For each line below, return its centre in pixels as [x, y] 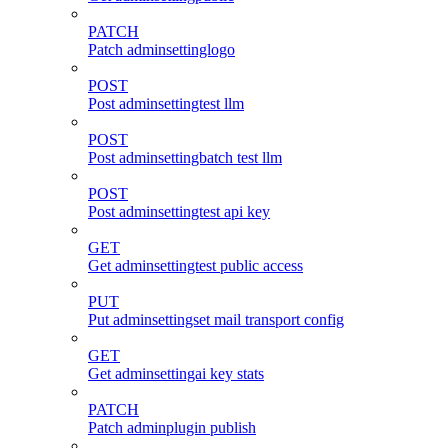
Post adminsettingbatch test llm [185, 158]
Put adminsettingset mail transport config [216, 320]
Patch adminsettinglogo [161, 50]
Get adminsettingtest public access [195, 266]
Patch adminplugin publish [172, 428]
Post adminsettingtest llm [166, 104]
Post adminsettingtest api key [179, 212]
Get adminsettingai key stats [176, 374]
